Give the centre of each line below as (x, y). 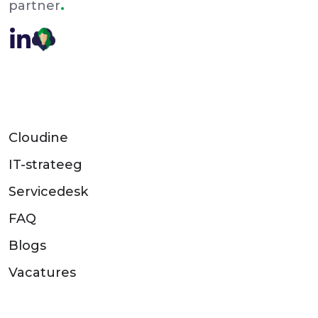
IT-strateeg (45, 164)
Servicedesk (48, 191)
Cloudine (38, 137)
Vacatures (42, 272)
